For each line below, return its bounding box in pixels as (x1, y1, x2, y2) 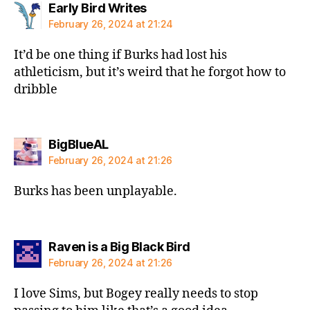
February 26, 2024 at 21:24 (48, 17, 173, 30)
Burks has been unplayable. (14, 183, 177, 199)
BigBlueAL (48, 137, 109, 152)
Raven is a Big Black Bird (48, 239, 190, 254)
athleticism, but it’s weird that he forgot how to (14, 64, 286, 80)
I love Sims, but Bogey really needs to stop (14, 285, 258, 302)
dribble (14, 81, 57, 98)
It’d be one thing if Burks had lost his (14, 46, 227, 63)
